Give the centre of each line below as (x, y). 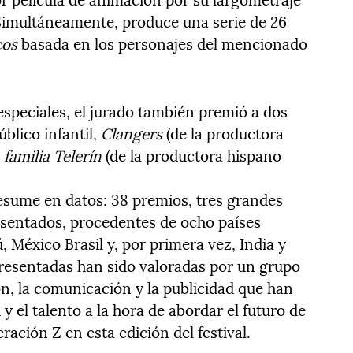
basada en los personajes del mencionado (163, 43)
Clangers (132, 133)
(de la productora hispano (192, 155)
